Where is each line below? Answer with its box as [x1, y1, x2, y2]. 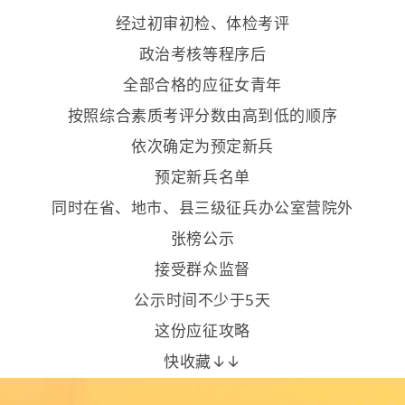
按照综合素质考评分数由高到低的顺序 [67, 104, 338, 126]
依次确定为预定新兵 [131, 135, 274, 156]
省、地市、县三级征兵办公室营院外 [99, 196, 353, 218]
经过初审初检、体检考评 [115, 12, 290, 33]
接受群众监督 [155, 258, 250, 279]
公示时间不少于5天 [134, 288, 271, 310]
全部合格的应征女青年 [123, 73, 282, 95]
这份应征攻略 [155, 319, 250, 341]
